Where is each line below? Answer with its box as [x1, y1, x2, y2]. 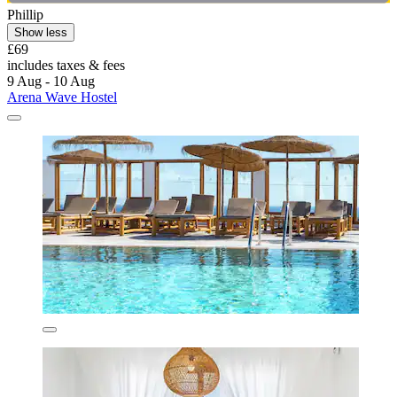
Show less [14, 25, 67, 39]
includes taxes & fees [7, 57, 125, 73]
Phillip [7, 6, 43, 22]
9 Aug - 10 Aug [7, 73, 95, 89]
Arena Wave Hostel [7, 89, 117, 105]
